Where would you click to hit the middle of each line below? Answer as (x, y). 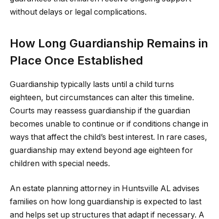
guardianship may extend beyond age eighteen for (101, 150)
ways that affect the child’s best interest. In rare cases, (109, 137)
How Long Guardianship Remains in (109, 43)
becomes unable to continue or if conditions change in (109, 124)
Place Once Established (77, 60)
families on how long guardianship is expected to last (106, 202)
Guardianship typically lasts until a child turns (92, 84)
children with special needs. (60, 163)
